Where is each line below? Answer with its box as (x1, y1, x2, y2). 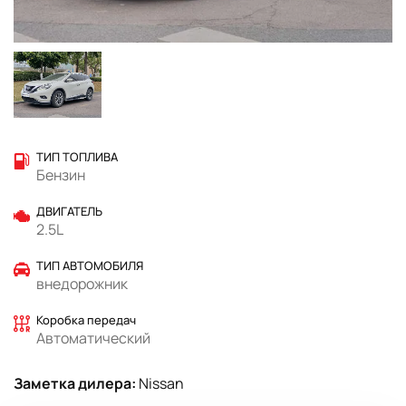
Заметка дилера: (14, 373, 136, 394)
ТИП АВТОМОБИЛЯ (36, 257, 143, 275)
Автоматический (36, 328, 150, 349)
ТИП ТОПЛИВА (36, 149, 118, 166)
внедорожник (36, 274, 128, 295)
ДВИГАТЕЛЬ (36, 203, 102, 220)
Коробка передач (36, 312, 136, 329)
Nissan (136, 373, 184, 394)
